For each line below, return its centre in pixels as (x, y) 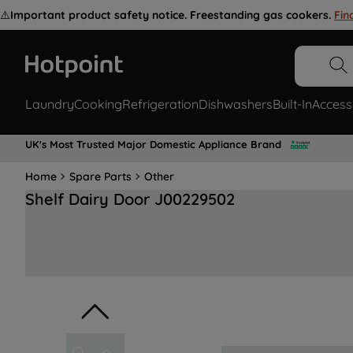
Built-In (292, 104)
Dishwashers (236, 104)
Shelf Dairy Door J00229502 (130, 199)
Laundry (50, 104)
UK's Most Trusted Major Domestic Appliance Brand (153, 144)
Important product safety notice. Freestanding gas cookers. (171, 15)
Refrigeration (160, 104)
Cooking (98, 104)
